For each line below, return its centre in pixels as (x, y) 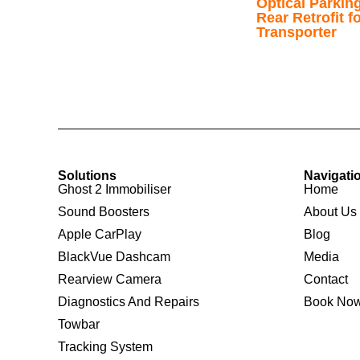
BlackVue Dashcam (114, 256)
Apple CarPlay (100, 234)
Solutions (87, 175)
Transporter (296, 32)
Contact (325, 279)
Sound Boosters (104, 211)
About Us (330, 211)
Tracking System (105, 346)
